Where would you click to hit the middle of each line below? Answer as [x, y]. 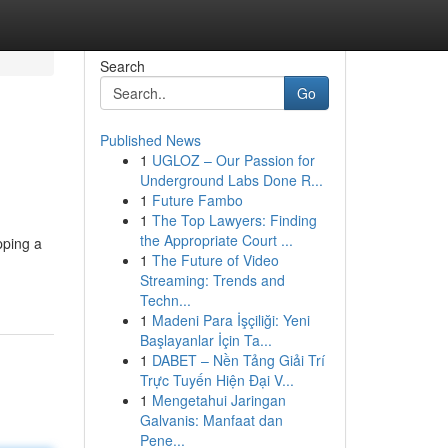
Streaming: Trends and [212, 280]
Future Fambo [197, 200]
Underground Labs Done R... [231, 180]
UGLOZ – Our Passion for [233, 160]
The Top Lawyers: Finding [234, 220]
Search [122, 66]
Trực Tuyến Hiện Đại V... [216, 380]
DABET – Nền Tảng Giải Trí [238, 360]
